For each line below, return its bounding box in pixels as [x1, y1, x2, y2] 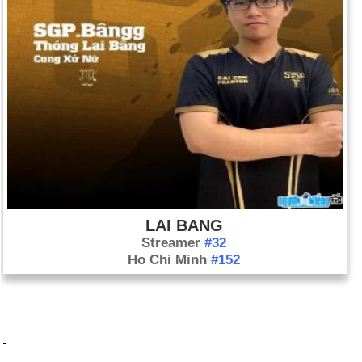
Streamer [141, 235, 205, 250]
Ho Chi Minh [128, 252, 212, 267]
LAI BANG [145, 217, 223, 234]
